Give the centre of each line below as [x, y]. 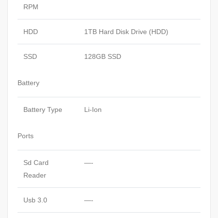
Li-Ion [93, 110]
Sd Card [36, 163]
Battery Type [43, 110]
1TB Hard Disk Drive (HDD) [126, 32]
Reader [35, 175]
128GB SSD [103, 57]
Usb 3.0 [35, 200]
